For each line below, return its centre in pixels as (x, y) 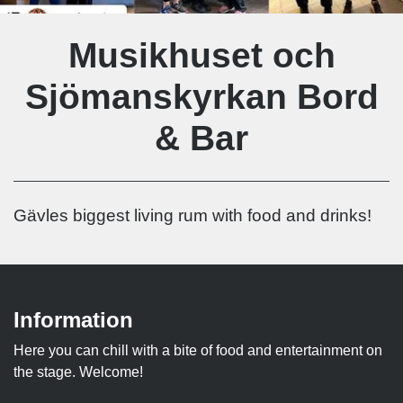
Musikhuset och (201, 55)
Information (73, 319)
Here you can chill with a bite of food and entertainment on (198, 350)
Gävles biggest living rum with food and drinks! (193, 215)
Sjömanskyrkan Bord (201, 96)
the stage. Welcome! (78, 372)
